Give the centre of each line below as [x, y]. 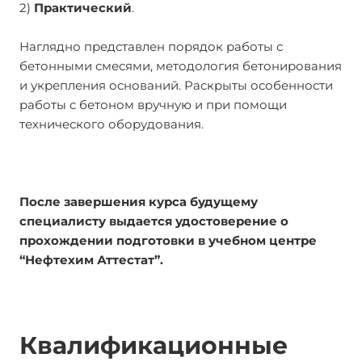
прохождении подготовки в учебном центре [168, 240]
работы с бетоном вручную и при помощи [153, 105]
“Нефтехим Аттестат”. [91, 260]
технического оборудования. [112, 124]
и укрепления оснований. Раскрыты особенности [176, 85]
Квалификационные [154, 345]
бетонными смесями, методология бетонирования [181, 66]
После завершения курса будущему [139, 202]
